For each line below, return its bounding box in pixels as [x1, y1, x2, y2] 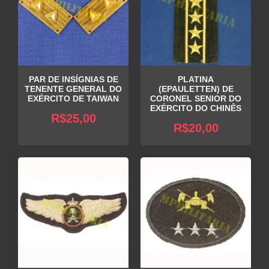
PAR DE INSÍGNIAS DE [28, 74, 118, 84]
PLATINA [178, 74, 214, 84]
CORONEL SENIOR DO [150, 94, 241, 103]
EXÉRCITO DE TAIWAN [28, 94, 119, 103]
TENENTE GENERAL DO [25, 84, 122, 94]
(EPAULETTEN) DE [158, 84, 234, 94]
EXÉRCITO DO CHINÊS [150, 103, 241, 113]
